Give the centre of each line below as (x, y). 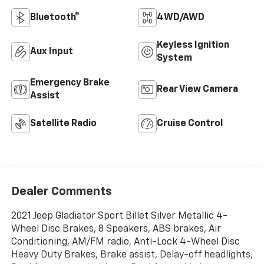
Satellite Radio (63, 124)
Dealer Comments (61, 191)
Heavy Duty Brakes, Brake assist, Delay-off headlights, (132, 255)
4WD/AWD (181, 18)
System (174, 59)
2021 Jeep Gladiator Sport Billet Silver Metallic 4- (119, 216)
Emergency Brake (70, 83)
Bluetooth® (55, 18)
